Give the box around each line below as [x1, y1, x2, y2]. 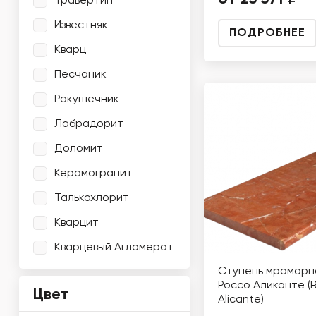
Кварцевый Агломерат [54, 241, 174, 253]
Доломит [54, 142, 103, 154]
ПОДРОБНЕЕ [229, 28, 305, 39]
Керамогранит [54, 167, 133, 179]
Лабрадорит [54, 118, 123, 130]
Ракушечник [54, 93, 119, 105]
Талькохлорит [54, 192, 129, 204]
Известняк [54, 19, 108, 31]
